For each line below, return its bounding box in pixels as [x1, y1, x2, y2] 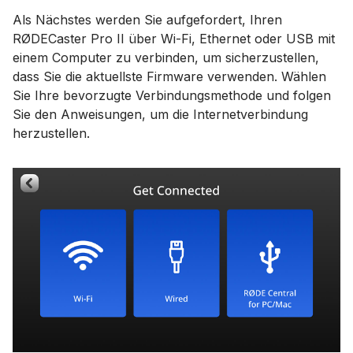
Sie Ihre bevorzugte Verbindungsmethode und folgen [13, 87, 331, 103]
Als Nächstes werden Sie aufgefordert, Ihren [13, 12, 282, 28]
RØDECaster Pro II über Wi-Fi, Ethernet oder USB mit [13, 31, 335, 46]
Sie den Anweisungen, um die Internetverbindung [13, 106, 308, 122]
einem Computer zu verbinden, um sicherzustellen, [13, 50, 319, 65]
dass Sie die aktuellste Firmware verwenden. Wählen [13, 69, 326, 84]
